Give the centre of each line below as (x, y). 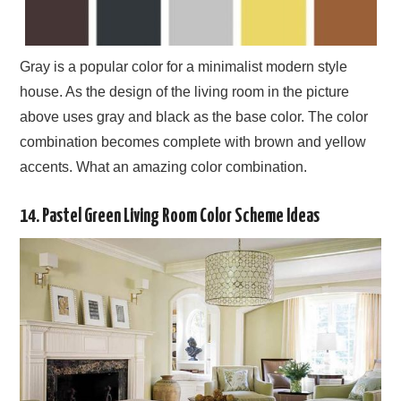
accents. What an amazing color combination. (164, 167)
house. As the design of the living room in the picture (185, 92)
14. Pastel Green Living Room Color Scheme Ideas (170, 217)
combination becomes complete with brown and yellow (193, 142)
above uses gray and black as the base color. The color (194, 117)
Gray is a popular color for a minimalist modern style (184, 67)
